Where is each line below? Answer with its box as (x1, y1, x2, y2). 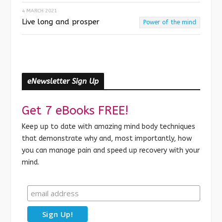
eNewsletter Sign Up (27, 76, 99, 86)
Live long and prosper (22, 17, 100, 26)
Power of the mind (143, 18, 196, 26)
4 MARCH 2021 (22, 7, 57, 14)
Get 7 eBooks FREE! (22, 103, 128, 117)
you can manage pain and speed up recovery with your (22, 146, 200, 155)
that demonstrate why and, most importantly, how (22, 134, 192, 143)
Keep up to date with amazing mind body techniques (22, 122, 195, 131)
